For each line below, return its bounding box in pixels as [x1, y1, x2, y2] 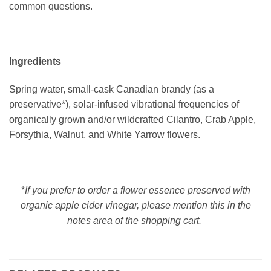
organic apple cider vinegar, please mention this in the [20, 200, 251, 211]
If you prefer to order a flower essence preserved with [24, 184, 250, 195]
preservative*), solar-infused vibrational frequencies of [9, 99, 239, 110]
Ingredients [9, 56, 61, 67]
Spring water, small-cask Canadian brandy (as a [9, 84, 214, 95]
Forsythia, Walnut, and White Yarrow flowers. [9, 129, 200, 140]
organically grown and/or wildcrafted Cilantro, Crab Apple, [9, 114, 256, 125]
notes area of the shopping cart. [67, 215, 204, 226]
